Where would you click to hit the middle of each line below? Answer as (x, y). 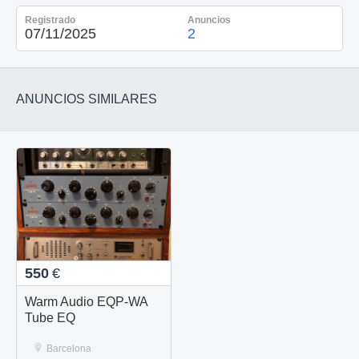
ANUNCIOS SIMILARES (87, 99)
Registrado (50, 20)
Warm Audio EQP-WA (87, 301)
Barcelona (69, 348)
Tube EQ (50, 317)
